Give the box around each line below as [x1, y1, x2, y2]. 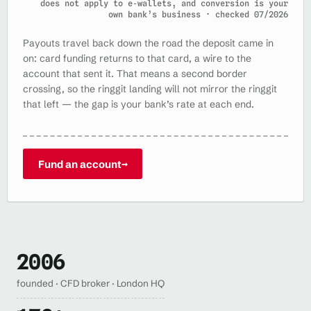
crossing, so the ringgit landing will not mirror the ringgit [23, 82, 277, 95]
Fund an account [37, 157, 121, 171]
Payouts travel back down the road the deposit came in [23, 36, 274, 49]
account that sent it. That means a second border [23, 67, 247, 80]
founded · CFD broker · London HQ [17, 278, 165, 289]
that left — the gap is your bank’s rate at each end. [23, 97, 254, 110]
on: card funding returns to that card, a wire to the [23, 51, 251, 65]
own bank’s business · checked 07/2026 [108, 8, 288, 19]
